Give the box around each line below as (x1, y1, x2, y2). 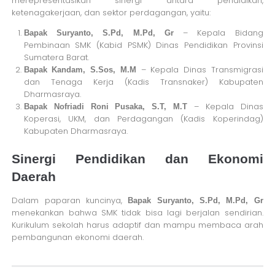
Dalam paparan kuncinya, (12, 194, 128, 206)
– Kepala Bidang (173, 27, 263, 39)
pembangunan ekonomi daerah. (12, 231, 144, 243)
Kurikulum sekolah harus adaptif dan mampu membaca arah (12, 219, 263, 231)
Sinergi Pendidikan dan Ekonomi (12, 151, 263, 166)
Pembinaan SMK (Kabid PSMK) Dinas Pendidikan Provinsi (23, 39, 263, 52)
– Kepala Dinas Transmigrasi (136, 64, 263, 76)
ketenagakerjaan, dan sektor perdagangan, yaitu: (12, 7, 211, 19)
